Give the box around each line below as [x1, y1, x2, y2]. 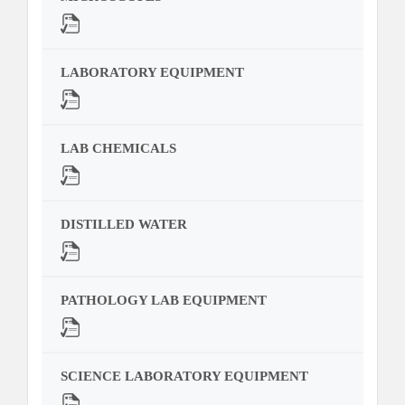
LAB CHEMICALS [61, 141, 176, 156]
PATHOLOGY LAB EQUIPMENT [61, 293, 267, 308]
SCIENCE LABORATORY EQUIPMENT [61, 369, 308, 384]
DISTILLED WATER [61, 217, 187, 232]
